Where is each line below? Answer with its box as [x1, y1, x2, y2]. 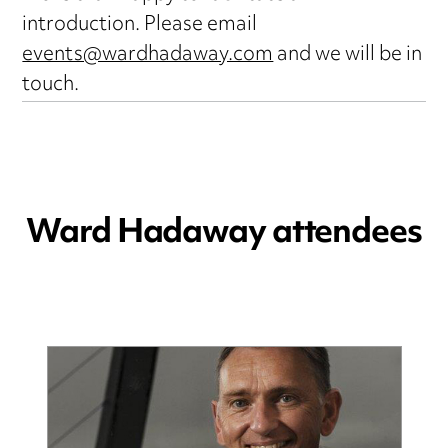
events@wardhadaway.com [22, 35, 274, 77]
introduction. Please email [22, 5, 258, 47]
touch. [22, 65, 80, 107]
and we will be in [273, 35, 423, 77]
